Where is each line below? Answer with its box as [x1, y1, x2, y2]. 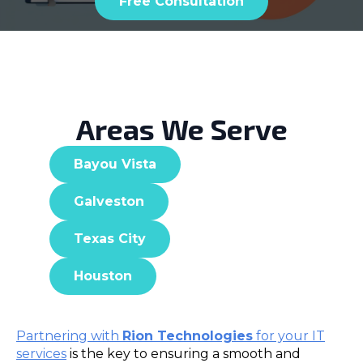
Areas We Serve [75, 112, 288, 147]
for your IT [253, 328, 325, 344]
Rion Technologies [122, 328, 253, 344]
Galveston [73, 194, 144, 210]
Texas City [73, 231, 146, 247]
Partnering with [16, 328, 122, 344]
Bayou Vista [73, 156, 156, 173]
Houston [73, 268, 132, 284]
